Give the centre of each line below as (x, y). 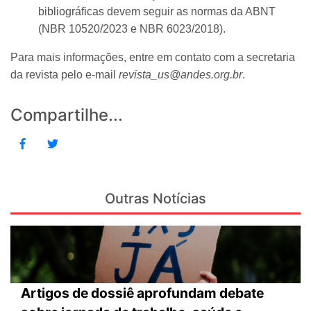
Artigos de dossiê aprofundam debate (142, 293)
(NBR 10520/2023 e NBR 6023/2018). (132, 28)
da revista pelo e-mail (65, 74)
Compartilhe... (67, 115)
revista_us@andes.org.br (180, 74)
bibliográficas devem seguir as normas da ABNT (157, 11)
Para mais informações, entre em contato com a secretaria (153, 57)
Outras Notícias (155, 198)
